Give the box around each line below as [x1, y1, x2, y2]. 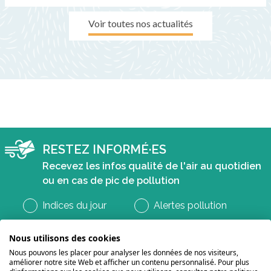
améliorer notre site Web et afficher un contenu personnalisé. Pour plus [9, 257, 249, 267]
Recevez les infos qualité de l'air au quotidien [42, 160, 261, 172]
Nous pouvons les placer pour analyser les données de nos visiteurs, [9, 247, 238, 258]
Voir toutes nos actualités [88, 18, 193, 30]
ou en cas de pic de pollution [42, 175, 180, 187]
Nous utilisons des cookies [9, 232, 120, 244]
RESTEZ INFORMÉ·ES [42, 142, 166, 157]
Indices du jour [42, 200, 106, 212]
